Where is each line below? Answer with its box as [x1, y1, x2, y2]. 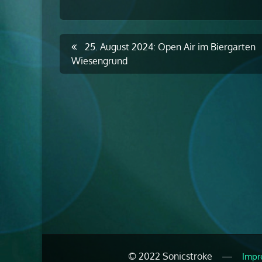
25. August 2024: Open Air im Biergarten [82, 41, 256, 53]
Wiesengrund [71, 55, 127, 67]
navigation [59, 62, 158, 89]
